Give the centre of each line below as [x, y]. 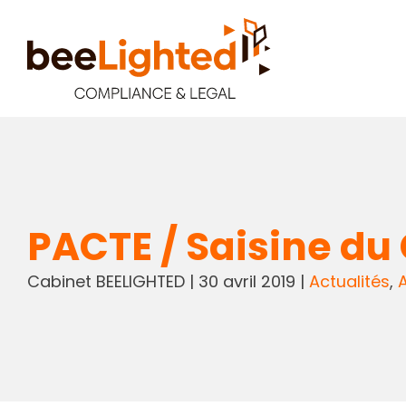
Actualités [349, 281]
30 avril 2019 [246, 281]
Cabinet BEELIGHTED [106, 281]
